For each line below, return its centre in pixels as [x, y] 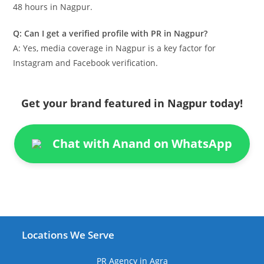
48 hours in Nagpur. [53, 7]
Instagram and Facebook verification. [86, 63]
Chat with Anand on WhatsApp [142, 144]
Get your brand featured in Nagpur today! [132, 103]
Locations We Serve [68, 235]
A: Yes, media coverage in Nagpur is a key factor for [115, 48]
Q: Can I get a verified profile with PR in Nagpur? [110, 34]
